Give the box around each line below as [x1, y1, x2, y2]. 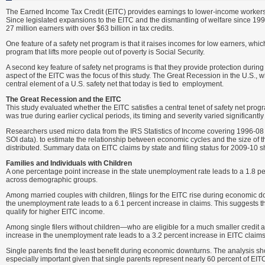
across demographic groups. [6, 176, 98, 184]
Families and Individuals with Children [6, 159, 132, 167]
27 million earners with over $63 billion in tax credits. [6, 24, 174, 33]
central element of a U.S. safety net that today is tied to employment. [6, 80, 224, 88]
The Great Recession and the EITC [6, 95, 121, 104]
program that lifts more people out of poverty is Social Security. [6, 48, 205, 56]
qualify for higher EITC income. [6, 208, 105, 216]
